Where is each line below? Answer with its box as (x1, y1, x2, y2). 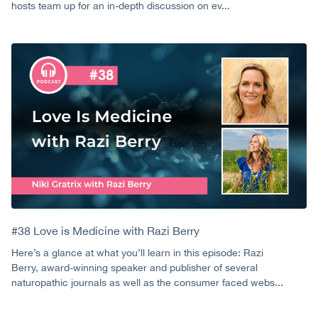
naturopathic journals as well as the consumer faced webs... (11, 276, 283, 288)
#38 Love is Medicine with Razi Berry (11, 224, 199, 237)
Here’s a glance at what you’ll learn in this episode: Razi (11, 246, 263, 258)
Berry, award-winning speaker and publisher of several (11, 261, 258, 273)
